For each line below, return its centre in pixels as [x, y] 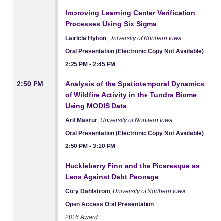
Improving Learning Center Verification [130, 13]
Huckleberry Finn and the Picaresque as [133, 166]
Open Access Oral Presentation [110, 204]
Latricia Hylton [86, 38]
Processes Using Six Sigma [111, 23]
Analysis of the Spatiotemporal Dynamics [135, 84]
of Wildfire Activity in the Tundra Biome [131, 94]
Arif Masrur [81, 120]
